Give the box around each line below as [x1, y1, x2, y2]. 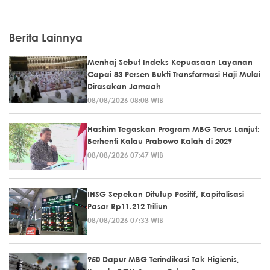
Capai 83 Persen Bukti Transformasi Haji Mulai [87, 69, 260, 80]
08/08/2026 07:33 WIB [87, 215, 163, 225]
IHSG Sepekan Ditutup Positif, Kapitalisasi [87, 189, 244, 199]
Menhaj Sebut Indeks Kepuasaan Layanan [87, 57, 253, 67]
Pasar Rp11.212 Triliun [87, 201, 168, 212]
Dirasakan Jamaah [87, 81, 161, 92]
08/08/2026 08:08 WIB [87, 95, 163, 105]
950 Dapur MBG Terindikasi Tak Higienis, [87, 254, 239, 265]
